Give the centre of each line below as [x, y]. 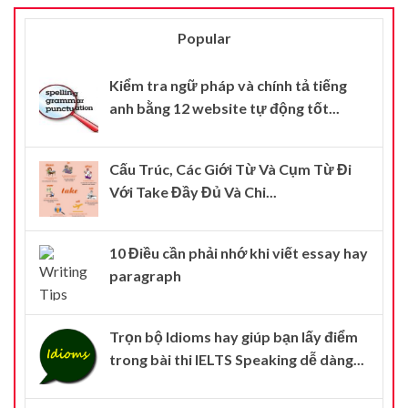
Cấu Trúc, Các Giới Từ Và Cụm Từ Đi [230, 168]
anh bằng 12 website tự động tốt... [224, 107]
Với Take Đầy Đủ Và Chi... [193, 191]
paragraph [145, 275]
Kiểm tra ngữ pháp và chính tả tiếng [228, 85]
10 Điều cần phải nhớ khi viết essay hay [239, 252]
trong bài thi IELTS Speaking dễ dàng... [237, 359]
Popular [204, 37]
